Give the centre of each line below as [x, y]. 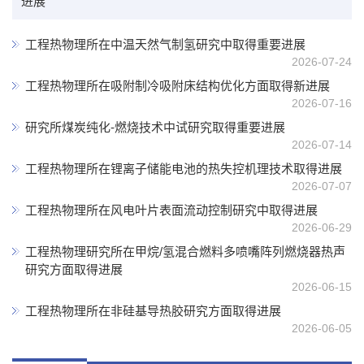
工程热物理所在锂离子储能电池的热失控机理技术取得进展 [184, 169]
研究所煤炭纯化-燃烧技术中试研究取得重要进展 [155, 128]
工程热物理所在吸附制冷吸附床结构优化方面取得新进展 [178, 86]
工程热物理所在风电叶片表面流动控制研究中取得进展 [171, 210]
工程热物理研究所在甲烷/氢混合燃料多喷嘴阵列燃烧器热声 [185, 252]
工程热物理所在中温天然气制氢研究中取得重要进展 [165, 45]
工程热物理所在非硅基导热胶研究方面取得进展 [153, 311]
